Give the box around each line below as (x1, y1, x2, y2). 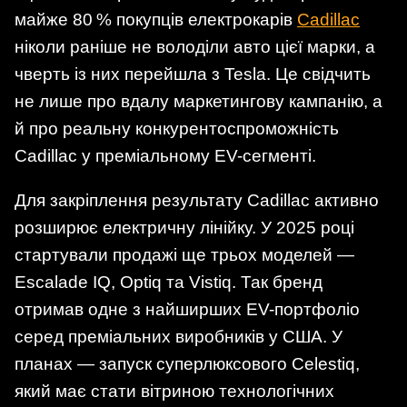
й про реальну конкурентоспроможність (15, 118, 339, 138)
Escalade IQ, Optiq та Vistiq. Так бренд (15, 272, 323, 292)
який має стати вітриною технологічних (15, 381, 334, 401)
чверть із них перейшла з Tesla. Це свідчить (15, 64, 371, 84)
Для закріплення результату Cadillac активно (15, 190, 379, 210)
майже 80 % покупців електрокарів (15, 9, 297, 29)
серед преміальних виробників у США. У (15, 326, 342, 346)
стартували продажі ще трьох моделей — (15, 244, 354, 264)
